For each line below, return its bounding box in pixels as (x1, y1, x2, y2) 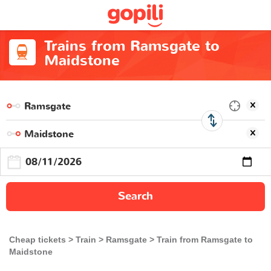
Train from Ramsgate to (157, 235, 253, 244)
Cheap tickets (9, 235, 66, 244)
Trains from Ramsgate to (44, 36, 220, 56)
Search (118, 189, 153, 204)
